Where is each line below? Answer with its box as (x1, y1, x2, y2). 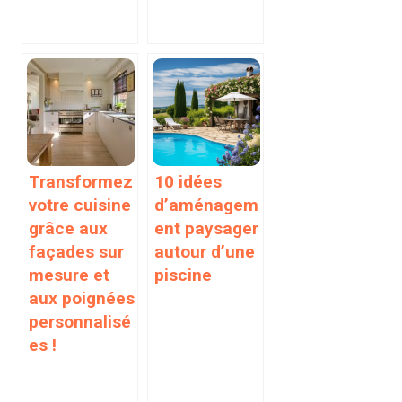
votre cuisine (29, 194, 131, 215)
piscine (154, 264, 212, 285)
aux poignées (29, 287, 135, 309)
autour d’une (154, 240, 255, 262)
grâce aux (29, 217, 108, 239)
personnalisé (29, 310, 131, 332)
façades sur (29, 240, 124, 262)
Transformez (29, 170, 133, 192)
